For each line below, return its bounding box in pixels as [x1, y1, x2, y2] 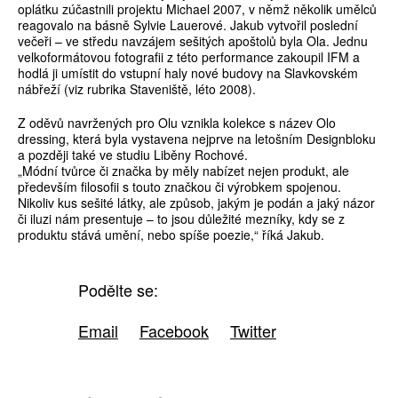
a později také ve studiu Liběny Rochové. [18, 146, 248, 164]
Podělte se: [77, 278, 158, 302]
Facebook [139, 319, 209, 343]
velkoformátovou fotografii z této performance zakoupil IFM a [18, 48, 360, 67]
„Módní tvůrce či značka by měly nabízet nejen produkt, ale [18, 162, 349, 180]
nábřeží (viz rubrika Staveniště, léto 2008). [18, 80, 256, 99]
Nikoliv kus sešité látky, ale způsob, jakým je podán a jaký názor [18, 194, 375, 212]
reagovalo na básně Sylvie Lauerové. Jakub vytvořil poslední [18, 16, 358, 35]
